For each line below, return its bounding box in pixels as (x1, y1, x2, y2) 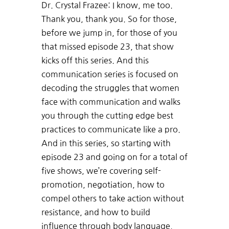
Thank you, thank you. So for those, (41, 15, 177, 24)
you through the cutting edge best (41, 111, 173, 120)
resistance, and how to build (41, 208, 150, 217)
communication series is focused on (41, 70, 178, 79)
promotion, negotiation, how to (41, 180, 165, 189)
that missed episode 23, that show (41, 42, 174, 51)
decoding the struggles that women (41, 84, 179, 93)
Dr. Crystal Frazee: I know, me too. (41, 1, 173, 10)
